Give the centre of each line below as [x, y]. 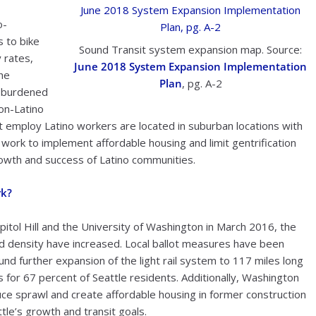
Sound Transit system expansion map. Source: [191, 50]
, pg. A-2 [202, 84]
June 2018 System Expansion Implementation [191, 67]
